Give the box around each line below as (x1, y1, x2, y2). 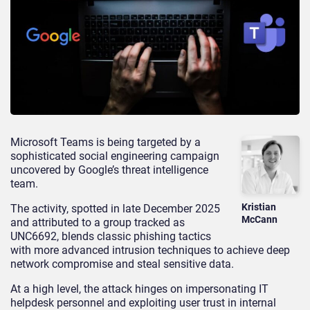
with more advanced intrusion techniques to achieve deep (10, 244, 290, 257)
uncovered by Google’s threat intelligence (10, 163, 208, 177)
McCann (241, 213, 278, 225)
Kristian (241, 201, 277, 212)
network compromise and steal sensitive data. (10, 257, 234, 271)
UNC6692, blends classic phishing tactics (10, 230, 211, 244)
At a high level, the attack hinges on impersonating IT (10, 282, 268, 296)
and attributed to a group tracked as (10, 216, 185, 230)
